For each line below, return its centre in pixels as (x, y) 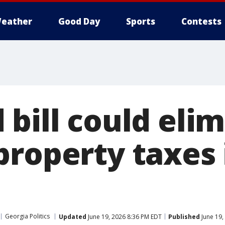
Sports (141, 21)
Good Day (79, 21)
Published (184, 216)
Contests (201, 21)
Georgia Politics (27, 216)
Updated (73, 216)
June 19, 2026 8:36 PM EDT (124, 216)
